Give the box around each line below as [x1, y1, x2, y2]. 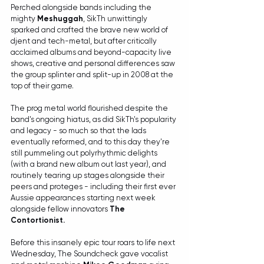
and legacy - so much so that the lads [11, 126, 148, 135]
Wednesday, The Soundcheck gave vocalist [11, 249, 170, 258]
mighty [11, 14, 37, 23]
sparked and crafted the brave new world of [11, 25, 170, 34]
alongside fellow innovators [11, 204, 110, 213]
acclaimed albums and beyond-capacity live [11, 48, 173, 57]
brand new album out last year [37, 160, 146, 169]
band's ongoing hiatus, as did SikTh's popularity [11, 115, 178, 124]
